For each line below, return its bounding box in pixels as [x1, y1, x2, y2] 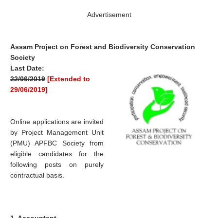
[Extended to [47, 75, 91, 83]
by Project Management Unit [10, 128, 104, 137]
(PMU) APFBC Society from [10, 139, 104, 147]
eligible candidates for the [10, 150, 104, 158]
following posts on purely [10, 161, 104, 169]
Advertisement [87, 11, 131, 19]
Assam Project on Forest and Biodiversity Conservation [10, 43, 196, 51]
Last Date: [10, 64, 45, 73]
